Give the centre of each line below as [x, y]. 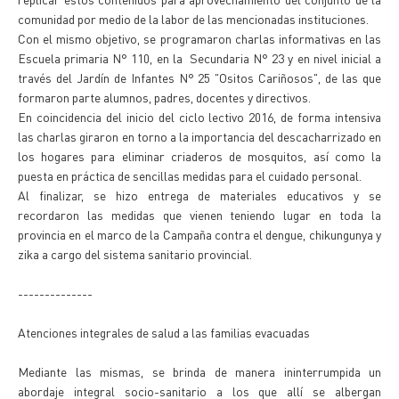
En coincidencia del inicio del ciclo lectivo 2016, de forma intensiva [199, 117]
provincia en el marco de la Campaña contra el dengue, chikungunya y [199, 234]
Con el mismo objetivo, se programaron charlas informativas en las [199, 38]
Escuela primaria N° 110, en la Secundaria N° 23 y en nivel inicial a [199, 58]
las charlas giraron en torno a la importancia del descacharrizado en [199, 136]
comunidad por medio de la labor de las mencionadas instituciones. [193, 19]
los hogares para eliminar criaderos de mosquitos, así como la [199, 156]
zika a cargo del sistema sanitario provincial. [135, 254]
